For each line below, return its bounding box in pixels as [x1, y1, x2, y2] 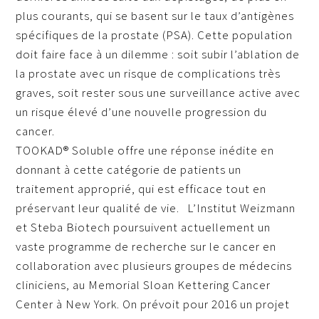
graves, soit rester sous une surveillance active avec [16, 85, 301, 101]
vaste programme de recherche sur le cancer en [16, 239, 277, 255]
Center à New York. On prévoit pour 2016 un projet [16, 296, 291, 313]
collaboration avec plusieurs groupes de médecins [16, 258, 293, 274]
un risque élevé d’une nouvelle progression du [16, 104, 268, 120]
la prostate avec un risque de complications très [16, 66, 281, 82]
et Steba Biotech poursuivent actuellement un [16, 219, 271, 236]
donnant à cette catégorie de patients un [16, 162, 242, 178]
